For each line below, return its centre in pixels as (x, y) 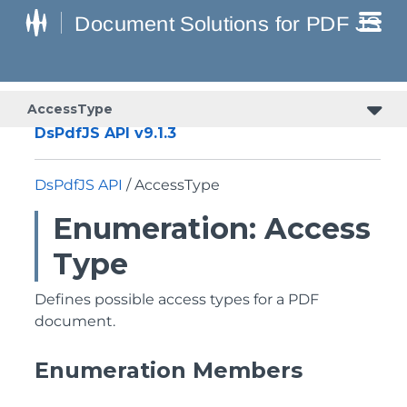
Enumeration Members (169, 370)
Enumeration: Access (212, 228)
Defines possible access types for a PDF (177, 299)
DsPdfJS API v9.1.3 (105, 133)
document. (75, 321)
